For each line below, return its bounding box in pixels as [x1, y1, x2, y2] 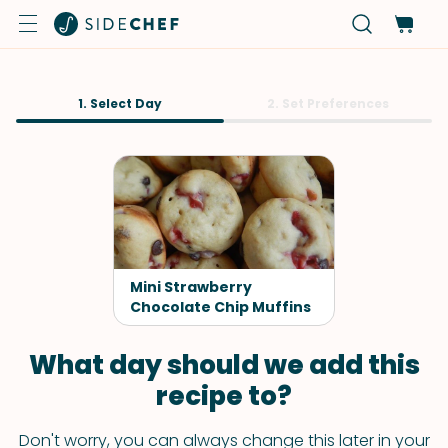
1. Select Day [78, 95, 162, 112]
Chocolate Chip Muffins [130, 297, 311, 317]
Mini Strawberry [130, 277, 252, 297]
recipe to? [156, 378, 292, 414]
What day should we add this [28, 347, 420, 383]
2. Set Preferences [267, 95, 389, 112]
